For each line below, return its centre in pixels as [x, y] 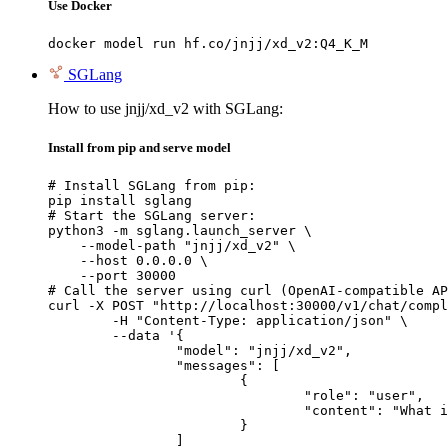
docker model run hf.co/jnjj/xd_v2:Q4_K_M [208, 43]
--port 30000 [112, 276]
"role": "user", [176, 396]
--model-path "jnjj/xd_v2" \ [172, 246]
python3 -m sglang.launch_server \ [180, 231]
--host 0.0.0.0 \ [128, 261]
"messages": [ [112, 366]
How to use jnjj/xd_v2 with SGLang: [165, 108]
